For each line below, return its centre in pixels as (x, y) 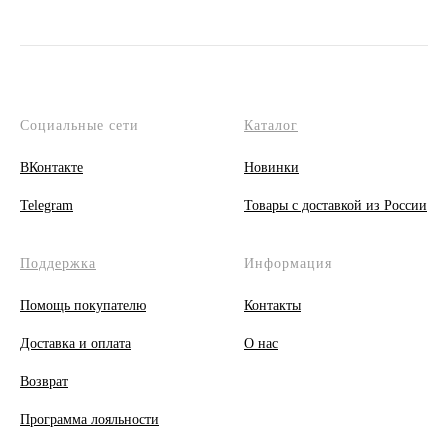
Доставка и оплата (75, 343)
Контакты (272, 305)
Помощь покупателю (83, 305)
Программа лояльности (89, 419)
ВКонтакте (51, 167)
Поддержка (58, 263)
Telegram (46, 205)
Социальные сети (79, 125)
